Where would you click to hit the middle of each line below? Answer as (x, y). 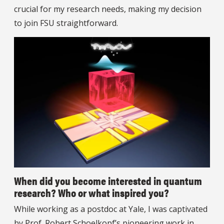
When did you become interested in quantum (108, 180)
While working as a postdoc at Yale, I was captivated (111, 209)
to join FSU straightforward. (66, 23)
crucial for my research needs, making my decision (108, 9)
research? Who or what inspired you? (91, 192)
